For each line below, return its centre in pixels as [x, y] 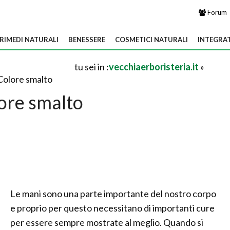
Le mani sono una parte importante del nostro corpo [113, 194]
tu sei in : [92, 67]
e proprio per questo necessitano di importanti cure [112, 208]
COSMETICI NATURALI [151, 40]
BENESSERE [87, 40]
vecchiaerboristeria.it [154, 67]
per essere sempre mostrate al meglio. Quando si [107, 222]
